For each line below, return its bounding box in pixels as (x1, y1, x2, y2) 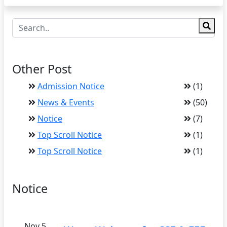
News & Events (37, 97, 94, 108)
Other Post (12, 61, 71, 77)
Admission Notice (37, 81, 104, 92)
